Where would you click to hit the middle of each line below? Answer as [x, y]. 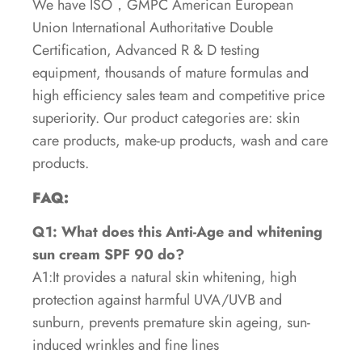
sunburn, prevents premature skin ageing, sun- [171, 322]
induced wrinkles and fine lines [126, 345]
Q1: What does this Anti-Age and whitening [177, 232]
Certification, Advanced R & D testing [146, 51]
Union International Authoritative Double [153, 28]
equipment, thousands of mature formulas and [170, 73]
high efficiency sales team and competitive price [179, 96]
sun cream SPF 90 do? [108, 254]
